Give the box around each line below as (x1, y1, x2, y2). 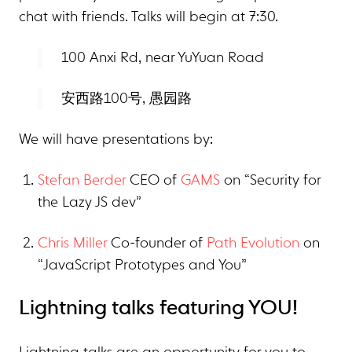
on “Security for (220, 174, 321, 188)
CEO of (126, 174, 181, 188)
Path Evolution (207, 236, 299, 251)
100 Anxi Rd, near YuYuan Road (61, 51, 264, 65)
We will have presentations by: (19, 133, 213, 147)
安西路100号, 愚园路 (61, 92, 192, 106)
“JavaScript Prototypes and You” (38, 258, 247, 273)
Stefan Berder (38, 174, 126, 188)
